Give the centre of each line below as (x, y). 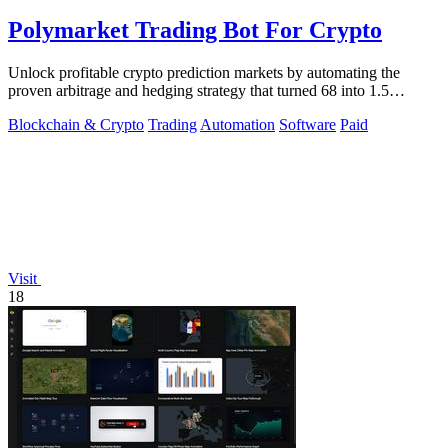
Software (307, 124)
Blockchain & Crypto (76, 124)
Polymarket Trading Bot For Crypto (195, 29)
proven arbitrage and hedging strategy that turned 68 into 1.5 (198, 90)
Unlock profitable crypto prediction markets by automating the (204, 72)
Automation (237, 124)
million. (32, 108)
